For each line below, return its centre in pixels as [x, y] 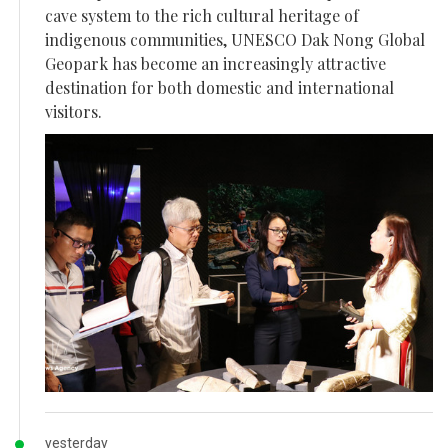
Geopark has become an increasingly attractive [215, 63]
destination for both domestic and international [219, 87]
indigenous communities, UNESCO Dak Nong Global [235, 39]
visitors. [73, 111]
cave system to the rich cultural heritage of [202, 15]
